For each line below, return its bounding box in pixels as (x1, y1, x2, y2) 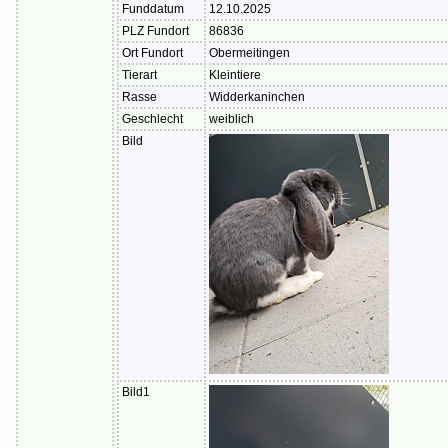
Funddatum (122, 2, 184, 17)
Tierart (122, 68, 157, 83)
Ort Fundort (122, 46, 183, 61)
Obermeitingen (209, 46, 290, 61)
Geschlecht (122, 112, 183, 127)
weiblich (209, 112, 254, 127)
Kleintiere (209, 68, 261, 83)
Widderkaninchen (209, 90, 305, 105)
